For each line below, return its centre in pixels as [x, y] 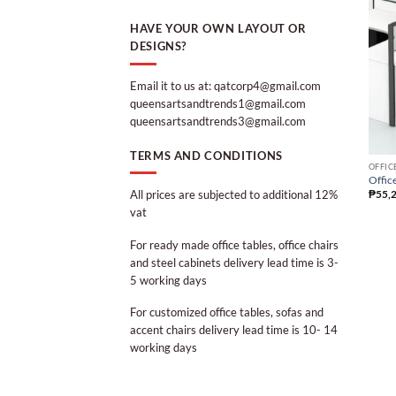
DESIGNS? [159, 46]
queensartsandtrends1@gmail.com [218, 103]
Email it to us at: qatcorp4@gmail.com [225, 85]
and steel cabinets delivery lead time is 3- [234, 262]
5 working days [168, 280]
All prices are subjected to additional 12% [234, 195]
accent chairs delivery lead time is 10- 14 [234, 330]
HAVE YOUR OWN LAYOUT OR [218, 29]
